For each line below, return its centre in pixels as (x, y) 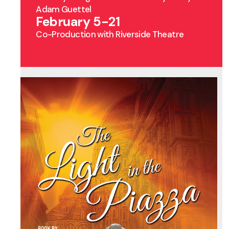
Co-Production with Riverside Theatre (110, 34)
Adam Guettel (64, 9)
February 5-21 (78, 22)
